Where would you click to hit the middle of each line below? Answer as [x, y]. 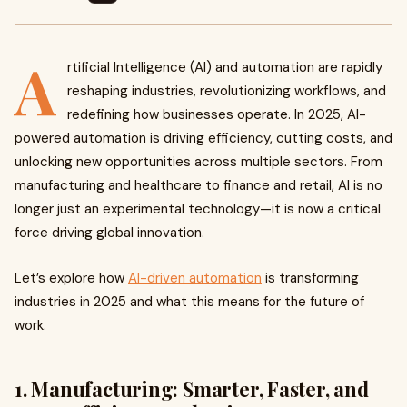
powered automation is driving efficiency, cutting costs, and [203, 138]
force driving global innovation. [109, 233]
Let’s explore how [71, 278]
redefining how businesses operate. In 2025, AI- [217, 114]
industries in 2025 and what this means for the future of [189, 302]
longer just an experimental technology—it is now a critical [198, 209]
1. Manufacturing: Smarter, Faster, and [192, 389]
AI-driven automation [195, 278]
